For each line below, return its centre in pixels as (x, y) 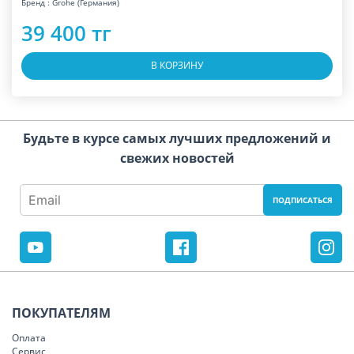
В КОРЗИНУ (177, 66)
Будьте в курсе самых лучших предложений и (177, 139)
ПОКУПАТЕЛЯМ (61, 313)
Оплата (29, 338)
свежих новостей (177, 158)
